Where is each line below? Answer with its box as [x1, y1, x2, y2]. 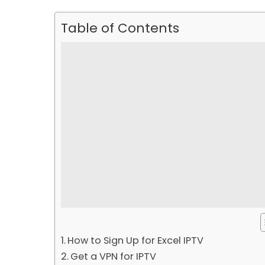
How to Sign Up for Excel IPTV [67, 233, 204, 247]
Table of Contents [61, 18, 179, 37]
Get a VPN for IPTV [70, 249, 157, 263]
